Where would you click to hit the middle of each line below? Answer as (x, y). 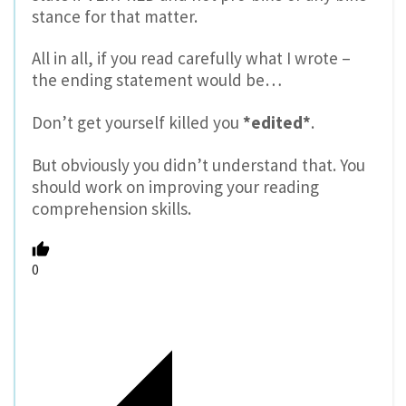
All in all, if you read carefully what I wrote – (191, 58)
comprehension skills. (111, 209)
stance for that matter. (115, 16)
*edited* (277, 123)
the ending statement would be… (157, 80)
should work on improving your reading (175, 187)
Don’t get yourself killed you (137, 123)
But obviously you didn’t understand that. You (198, 165)
